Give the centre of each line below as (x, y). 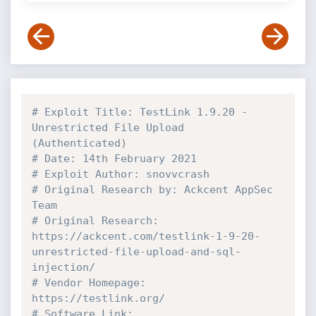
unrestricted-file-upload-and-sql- (136, 252)
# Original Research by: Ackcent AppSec (152, 190)
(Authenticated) (79, 143)
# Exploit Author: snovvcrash (120, 174)
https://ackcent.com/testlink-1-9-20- (146, 236)
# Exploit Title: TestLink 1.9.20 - (139, 112)
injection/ (63, 267)
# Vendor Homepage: (89, 283)
